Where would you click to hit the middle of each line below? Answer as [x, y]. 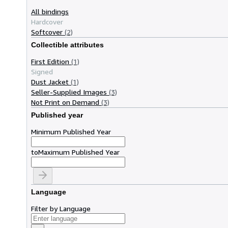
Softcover [47, 32]
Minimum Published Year [71, 131]
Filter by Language [61, 208]
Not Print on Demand [65, 102]
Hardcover [47, 21]
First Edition [50, 61]
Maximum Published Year [79, 152]
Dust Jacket [50, 81]
